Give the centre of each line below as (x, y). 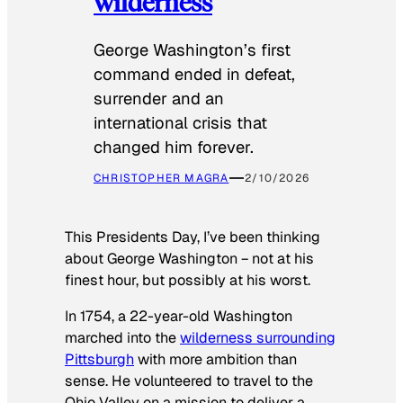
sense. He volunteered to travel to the (189, 381)
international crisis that (180, 123)
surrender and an (159, 99)
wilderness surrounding (258, 337)
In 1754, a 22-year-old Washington (179, 316)
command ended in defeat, (194, 75)
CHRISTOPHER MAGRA (161, 179)
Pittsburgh (99, 359)
